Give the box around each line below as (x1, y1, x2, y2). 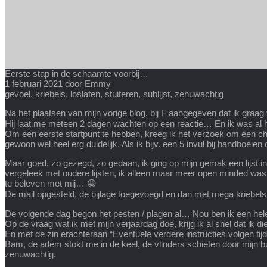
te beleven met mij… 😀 (5, 178, 97, 189)
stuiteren (105, 89, 138, 100)
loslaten (70, 89, 100, 100)
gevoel (5, 89, 30, 100)
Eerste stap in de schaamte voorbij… (5, 69, 148, 79)
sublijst (143, 89, 170, 100)
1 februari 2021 (5, 79, 63, 89)
